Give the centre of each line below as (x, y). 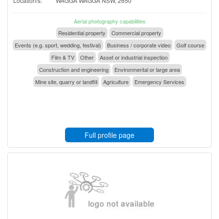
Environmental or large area (147, 69)
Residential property (82, 33)
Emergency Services (159, 81)
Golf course (190, 45)
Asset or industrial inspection (134, 57)
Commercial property (136, 33)
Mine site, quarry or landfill (66, 81)
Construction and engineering (74, 69)
